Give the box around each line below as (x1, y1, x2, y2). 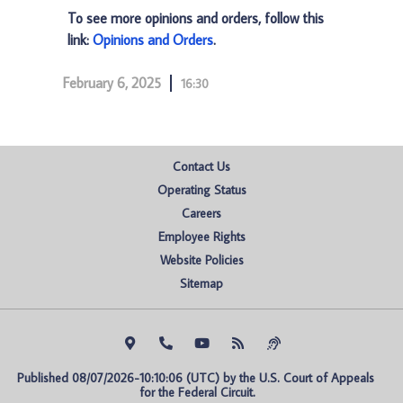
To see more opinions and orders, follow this (67, 9, 324, 27)
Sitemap (180, 275, 223, 291)
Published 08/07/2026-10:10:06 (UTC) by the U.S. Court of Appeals (16, 370, 374, 386)
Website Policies (159, 252, 244, 268)
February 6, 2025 (63, 74, 161, 92)
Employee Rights (157, 228, 246, 245)
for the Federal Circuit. (139, 384, 255, 400)
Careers (182, 205, 221, 221)
